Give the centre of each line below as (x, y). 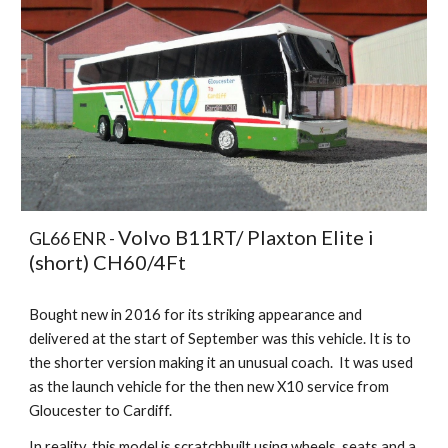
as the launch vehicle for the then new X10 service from (209, 386)
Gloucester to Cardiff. (101, 410)
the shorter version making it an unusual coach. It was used (221, 362)
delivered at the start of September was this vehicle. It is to (220, 338)
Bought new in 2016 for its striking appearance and (196, 314)
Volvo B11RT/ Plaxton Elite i (246, 236)
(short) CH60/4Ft (110, 261)
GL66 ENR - (74, 238)
